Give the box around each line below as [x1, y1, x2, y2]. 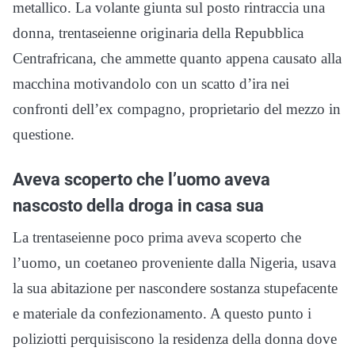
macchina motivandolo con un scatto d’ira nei [13, 74, 289, 92]
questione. [13, 125, 74, 143]
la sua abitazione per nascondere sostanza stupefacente [13, 279, 338, 296]
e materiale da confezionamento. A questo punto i [13, 304, 311, 322]
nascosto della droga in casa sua [13, 194, 264, 216]
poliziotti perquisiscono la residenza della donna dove [13, 330, 337, 347]
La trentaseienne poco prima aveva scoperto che [13, 228, 301, 246]
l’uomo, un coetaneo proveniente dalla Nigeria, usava [13, 254, 336, 271]
